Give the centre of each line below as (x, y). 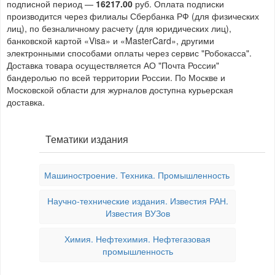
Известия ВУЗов (137, 213)
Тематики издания (87, 139)
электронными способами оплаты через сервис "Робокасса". (129, 53)
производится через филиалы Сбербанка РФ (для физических (133, 16)
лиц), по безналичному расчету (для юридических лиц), (119, 28)
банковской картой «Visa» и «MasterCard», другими (110, 41)
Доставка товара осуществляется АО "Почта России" (113, 65)
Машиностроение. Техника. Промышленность (137, 175)
